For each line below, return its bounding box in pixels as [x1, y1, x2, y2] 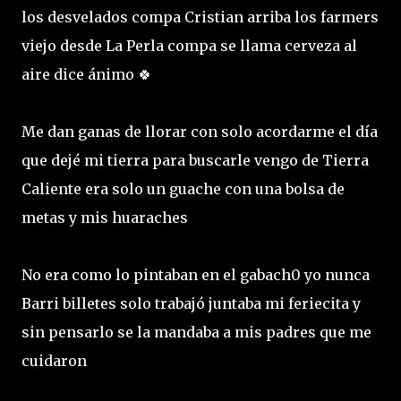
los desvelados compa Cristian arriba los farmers [21, 7, 379, 26]
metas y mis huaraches [21, 208, 192, 226]
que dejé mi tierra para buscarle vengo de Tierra [21, 150, 369, 169]
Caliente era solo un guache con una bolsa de [21, 179, 345, 198]
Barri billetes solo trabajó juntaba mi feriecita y [21, 294, 361, 312]
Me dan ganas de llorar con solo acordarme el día [21, 122, 378, 141]
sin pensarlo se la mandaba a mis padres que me [21, 322, 371, 341]
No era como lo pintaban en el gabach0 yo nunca [21, 265, 370, 284]
